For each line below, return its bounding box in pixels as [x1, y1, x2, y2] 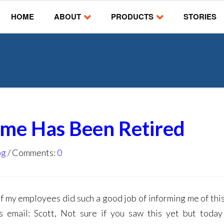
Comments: [12, 147, 57, 158]
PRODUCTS [111, 10, 153, 22]
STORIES [183, 10, 216, 22]
